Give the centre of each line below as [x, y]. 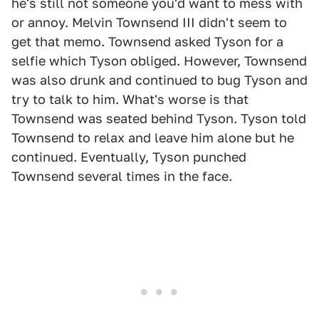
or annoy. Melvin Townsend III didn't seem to [149, 23]
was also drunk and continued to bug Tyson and [159, 80]
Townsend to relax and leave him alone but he [153, 138]
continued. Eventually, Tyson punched [129, 157]
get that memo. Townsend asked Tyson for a [147, 42]
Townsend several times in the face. [122, 177]
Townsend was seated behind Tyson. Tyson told [159, 119]
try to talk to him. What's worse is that [130, 100]
